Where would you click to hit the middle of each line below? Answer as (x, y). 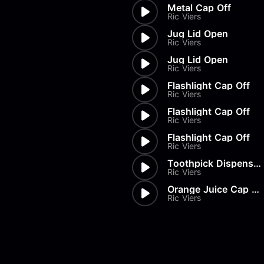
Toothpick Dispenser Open (257, 163)
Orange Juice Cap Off (255, 189)
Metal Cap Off (199, 8)
